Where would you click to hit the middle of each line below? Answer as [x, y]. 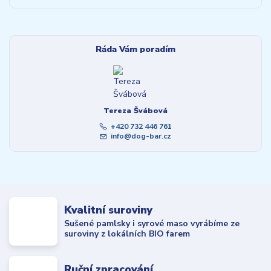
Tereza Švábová [135, 111]
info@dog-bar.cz [141, 136]
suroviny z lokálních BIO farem [127, 233]
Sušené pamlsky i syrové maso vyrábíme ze [152, 223]
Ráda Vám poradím [135, 49]
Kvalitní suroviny [109, 210]
